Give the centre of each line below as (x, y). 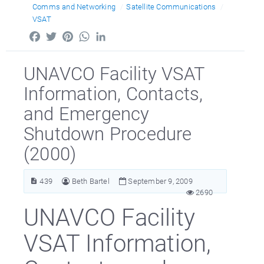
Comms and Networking (74, 6)
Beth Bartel (90, 181)
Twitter (72, 34)
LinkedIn (124, 34)
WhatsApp (111, 34)
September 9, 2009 (159, 181)
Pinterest (92, 34)
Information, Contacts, (113, 93)
